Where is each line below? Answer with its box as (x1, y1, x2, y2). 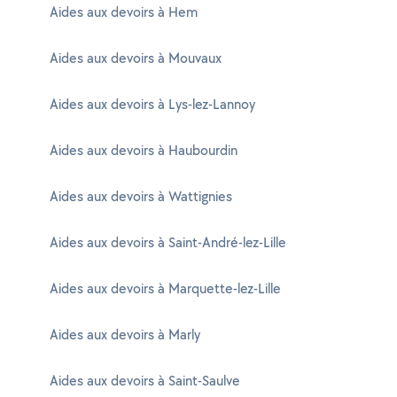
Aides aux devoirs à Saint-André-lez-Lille (50, 233, 286, 252)
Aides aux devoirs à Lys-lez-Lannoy (50, 95, 255, 113)
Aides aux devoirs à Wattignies (50, 187, 232, 206)
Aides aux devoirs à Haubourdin (50, 141, 237, 160)
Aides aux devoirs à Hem (50, 3, 198, 21)
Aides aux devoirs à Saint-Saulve (50, 371, 240, 390)
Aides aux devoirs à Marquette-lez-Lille (50, 279, 281, 298)
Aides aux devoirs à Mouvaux (50, 49, 222, 67)
